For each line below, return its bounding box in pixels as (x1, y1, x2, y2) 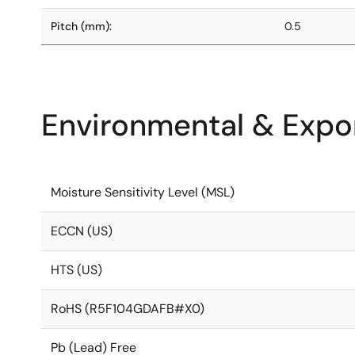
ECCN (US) (51, 223, 113, 239)
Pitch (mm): (51, 19, 112, 33)
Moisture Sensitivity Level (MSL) (51, 184, 235, 200)
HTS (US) (51, 261, 102, 278)
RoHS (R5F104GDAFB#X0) (51, 300, 204, 317)
